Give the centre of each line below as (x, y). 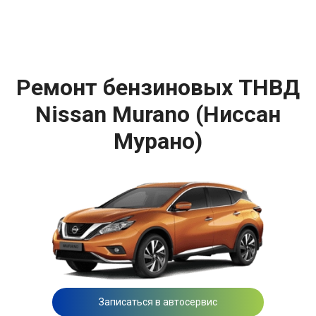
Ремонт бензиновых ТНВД (158, 87)
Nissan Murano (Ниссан (158, 114)
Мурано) (158, 141)
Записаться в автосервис (158, 302)
